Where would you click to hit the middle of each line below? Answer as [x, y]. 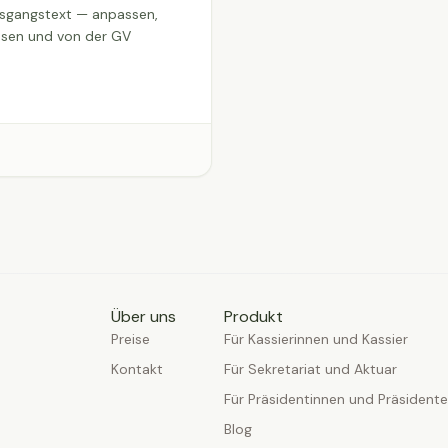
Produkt [253, 316]
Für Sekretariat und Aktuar [310, 369]
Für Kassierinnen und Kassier [316, 339]
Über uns [143, 316]
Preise [130, 339]
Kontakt [137, 369]
